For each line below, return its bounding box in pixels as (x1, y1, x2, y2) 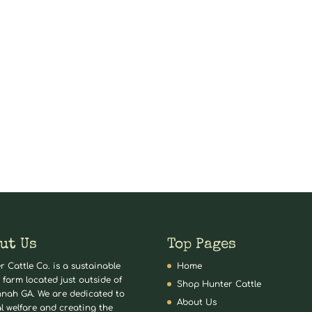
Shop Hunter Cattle (177, 279, 262, 289)
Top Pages (167, 237, 237, 252)
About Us (177, 297, 217, 307)
